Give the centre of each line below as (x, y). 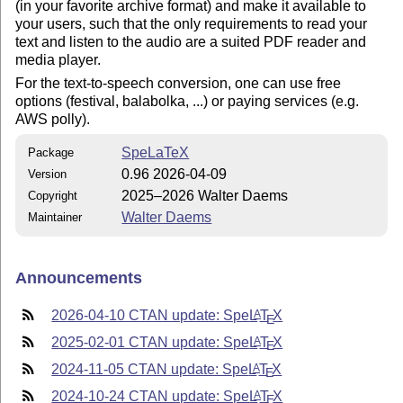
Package (51, 153)
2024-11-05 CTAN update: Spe (150, 370)
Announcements (79, 278)
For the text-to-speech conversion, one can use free (179, 84)
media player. (58, 59)
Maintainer (55, 218)
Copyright (53, 196)
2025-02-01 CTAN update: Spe (151, 343)
